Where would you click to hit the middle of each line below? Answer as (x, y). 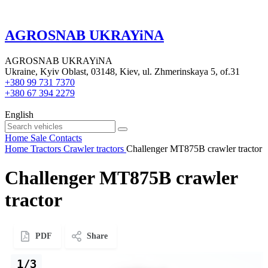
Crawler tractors (94, 148)
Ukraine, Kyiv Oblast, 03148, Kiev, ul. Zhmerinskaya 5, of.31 (122, 71)
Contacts (66, 138)
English (19, 114)
